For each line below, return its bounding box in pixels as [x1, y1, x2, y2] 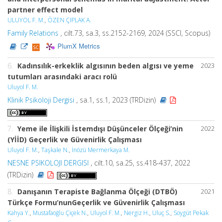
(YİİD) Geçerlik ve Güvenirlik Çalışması [7, 135, 142, 145]
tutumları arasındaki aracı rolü [7, 72, 117, 82]
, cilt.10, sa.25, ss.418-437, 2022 [89, 158, 190, 168]
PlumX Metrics [57, 41, 100, 51]
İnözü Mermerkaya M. [72, 146, 130, 155]
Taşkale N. [41, 146, 69, 155]
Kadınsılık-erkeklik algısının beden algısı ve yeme [17, 61, 194, 71]
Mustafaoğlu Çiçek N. [33, 209, 87, 218]
